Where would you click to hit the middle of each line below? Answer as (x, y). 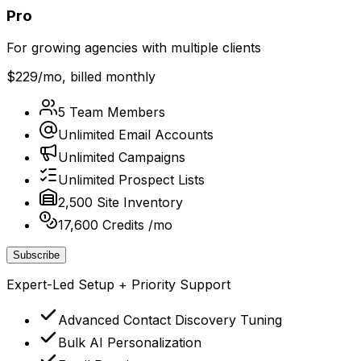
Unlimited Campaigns (122, 158)
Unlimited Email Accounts (136, 135)
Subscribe (36, 255)
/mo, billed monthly (97, 77)
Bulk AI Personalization (130, 343)
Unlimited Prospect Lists (131, 180)
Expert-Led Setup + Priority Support (118, 285)
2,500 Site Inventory (120, 203)
